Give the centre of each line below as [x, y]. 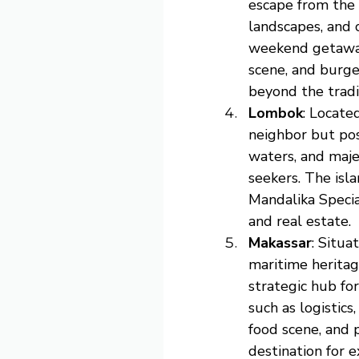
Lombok [276, 113]
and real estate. [300, 221]
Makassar [280, 242]
